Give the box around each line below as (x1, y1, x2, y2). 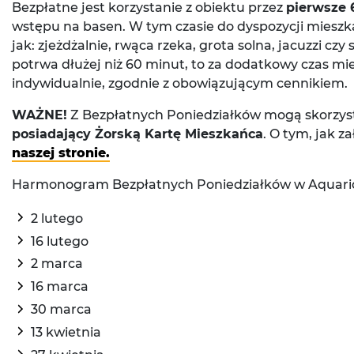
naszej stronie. (12, 145, 110, 160)
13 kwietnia (31, 324, 101, 340)
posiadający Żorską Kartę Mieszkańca (12, 126, 263, 141)
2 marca (31, 256, 83, 272)
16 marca (31, 279, 88, 295)
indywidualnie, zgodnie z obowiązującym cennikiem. (12, 75, 348, 91)
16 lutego (31, 233, 88, 249)
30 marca (31, 301, 92, 317)
